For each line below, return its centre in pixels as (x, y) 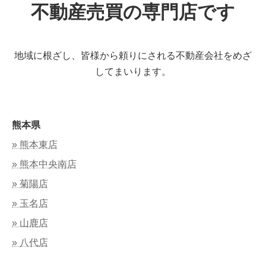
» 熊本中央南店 (44, 164)
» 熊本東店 (35, 144)
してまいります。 (133, 71)
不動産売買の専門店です (133, 12)
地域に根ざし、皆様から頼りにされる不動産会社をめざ (133, 55)
